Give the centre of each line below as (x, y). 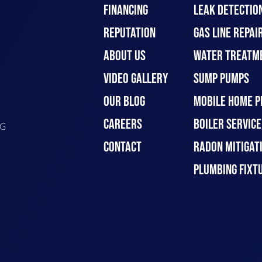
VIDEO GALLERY (136, 79)
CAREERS (123, 124)
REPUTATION (130, 33)
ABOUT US (125, 56)
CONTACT (123, 147)
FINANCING (126, 10)
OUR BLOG (124, 101)
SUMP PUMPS (221, 79)
